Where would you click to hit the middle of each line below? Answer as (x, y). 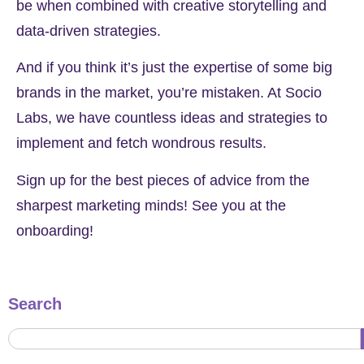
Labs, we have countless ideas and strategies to (172, 118)
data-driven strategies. (89, 30)
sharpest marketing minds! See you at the (151, 205)
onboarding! (55, 230)
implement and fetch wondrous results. (141, 143)
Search (35, 304)
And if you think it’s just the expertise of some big (174, 68)
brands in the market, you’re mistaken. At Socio (169, 93)
